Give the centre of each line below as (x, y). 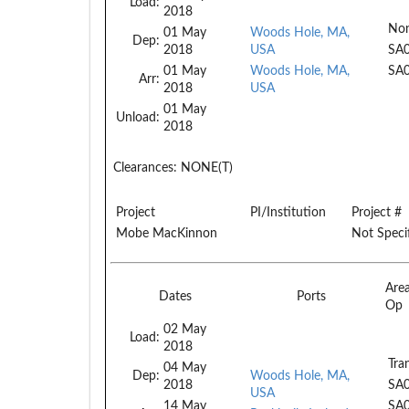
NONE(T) (205, 168)
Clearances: (145, 168)
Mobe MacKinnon (167, 233)
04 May (185, 367)
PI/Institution (288, 212)
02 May (185, 329)
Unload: (138, 117)
